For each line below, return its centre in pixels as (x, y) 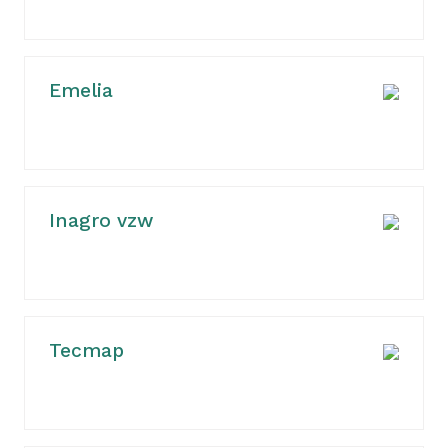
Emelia (81, 90)
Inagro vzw (101, 220)
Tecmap (86, 350)
